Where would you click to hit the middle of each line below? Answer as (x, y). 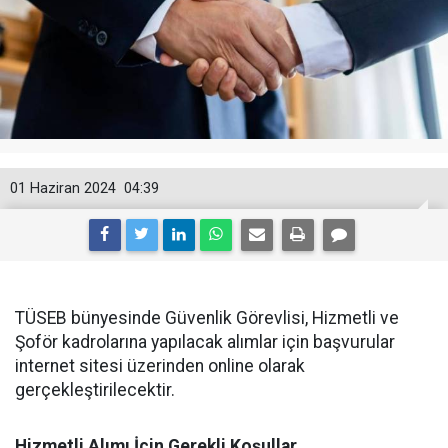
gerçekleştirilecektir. (95, 390)
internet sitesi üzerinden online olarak (160, 366)
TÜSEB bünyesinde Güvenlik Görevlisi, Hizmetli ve (207, 318)
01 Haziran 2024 (63, 189)
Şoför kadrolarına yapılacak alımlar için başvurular (205, 342)
